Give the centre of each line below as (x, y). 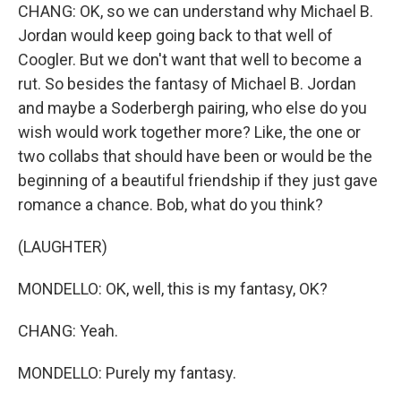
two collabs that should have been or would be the (195, 156)
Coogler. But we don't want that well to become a (190, 60)
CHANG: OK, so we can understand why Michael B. (196, 11)
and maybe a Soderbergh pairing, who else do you (192, 108)
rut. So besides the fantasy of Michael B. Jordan (187, 84)
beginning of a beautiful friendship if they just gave (198, 180)
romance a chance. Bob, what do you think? (171, 205)
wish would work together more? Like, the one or (189, 132)
